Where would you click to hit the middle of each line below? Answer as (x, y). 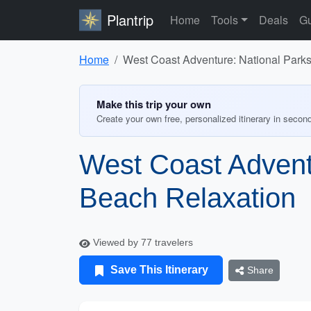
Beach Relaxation (187, 198)
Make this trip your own (154, 104)
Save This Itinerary (158, 270)
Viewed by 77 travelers (142, 242)
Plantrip (130, 20)
